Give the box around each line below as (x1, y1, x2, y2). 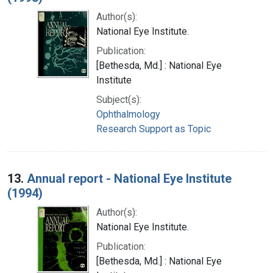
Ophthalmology (96, 108, 160, 120)
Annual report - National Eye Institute (27, 171, 232, 186)
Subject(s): (96, 93, 141, 105)
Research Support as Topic (96, 122, 211, 135)
